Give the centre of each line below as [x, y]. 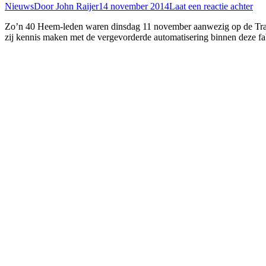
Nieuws [19, 7]
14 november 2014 [134, 7]
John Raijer [77, 7]
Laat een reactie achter [211, 7]
